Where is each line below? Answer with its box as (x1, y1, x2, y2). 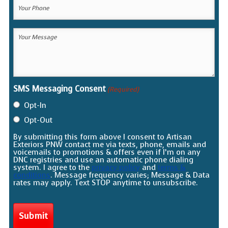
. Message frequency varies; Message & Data (50, 170, 210, 181)
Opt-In (24, 100, 47, 111)
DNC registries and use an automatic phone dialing (13, 155, 194, 165)
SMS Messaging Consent (13, 83, 106, 95)
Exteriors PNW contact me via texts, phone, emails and (13, 139, 207, 150)
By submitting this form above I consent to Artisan (13, 132, 192, 142)
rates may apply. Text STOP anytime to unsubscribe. (13, 178, 198, 188)
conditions (13, 170, 51, 181)
